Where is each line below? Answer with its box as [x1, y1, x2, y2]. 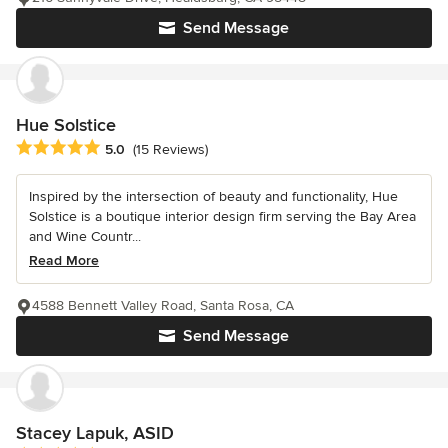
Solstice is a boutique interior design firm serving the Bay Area [29, 207, 416, 225]
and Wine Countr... [29, 227, 141, 245]
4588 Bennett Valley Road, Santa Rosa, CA [32, 296, 294, 314]
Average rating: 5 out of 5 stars [15, 137, 229, 158]
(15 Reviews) [133, 140, 208, 158]
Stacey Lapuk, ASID [16, 421, 174, 444]
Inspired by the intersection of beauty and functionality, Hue [29, 187, 398, 205]
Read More [29, 251, 99, 269]
